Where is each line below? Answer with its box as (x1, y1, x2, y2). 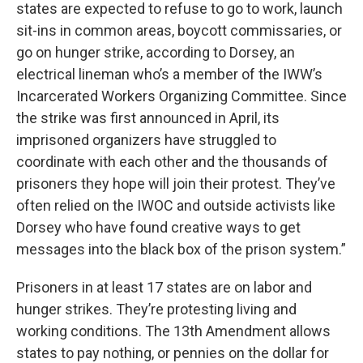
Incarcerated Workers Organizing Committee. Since (16, 88, 347, 105)
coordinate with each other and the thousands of (16, 153, 328, 170)
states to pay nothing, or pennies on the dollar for (16, 344, 329, 361)
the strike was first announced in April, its (16, 109, 280, 126)
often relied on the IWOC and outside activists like (16, 197, 335, 214)
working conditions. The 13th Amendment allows (16, 322, 331, 340)
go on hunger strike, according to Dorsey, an (16, 44, 295, 61)
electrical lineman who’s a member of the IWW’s (16, 66, 322, 83)
